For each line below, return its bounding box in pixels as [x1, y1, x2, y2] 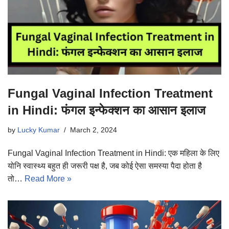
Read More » [25, 174, 72, 183]
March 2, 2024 [70, 125, 117, 134]
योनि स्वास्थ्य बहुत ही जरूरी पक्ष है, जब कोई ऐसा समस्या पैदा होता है [8, 161, 202, 170]
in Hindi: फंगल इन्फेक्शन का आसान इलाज [8, 103, 205, 117]
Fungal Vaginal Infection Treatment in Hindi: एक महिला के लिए [8, 148, 219, 157]
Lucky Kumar [17, 125, 60, 134]
